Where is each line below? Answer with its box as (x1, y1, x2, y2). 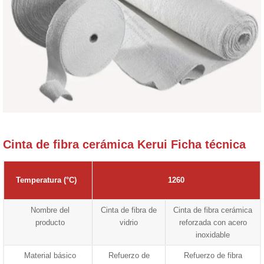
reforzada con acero (179, 217, 247, 227)
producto (35, 217, 65, 227)
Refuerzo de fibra (183, 250, 242, 260)
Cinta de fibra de (101, 205, 157, 214)
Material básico (24, 250, 77, 260)
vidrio (120, 217, 138, 227)
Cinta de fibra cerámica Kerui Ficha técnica (3, 137, 246, 151)
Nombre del (31, 205, 70, 214)
